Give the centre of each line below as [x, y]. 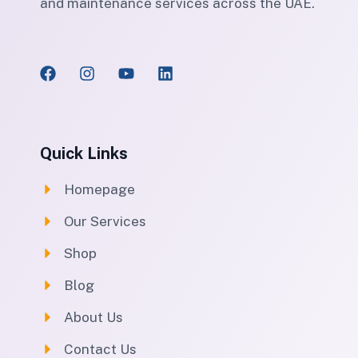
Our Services [105, 221]
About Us [93, 317]
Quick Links [84, 153]
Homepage [99, 189]
